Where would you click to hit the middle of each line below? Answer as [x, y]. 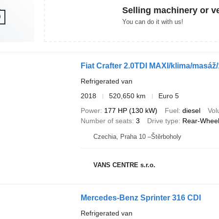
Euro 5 [168, 96]
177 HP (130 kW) [131, 110]
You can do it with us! [153, 22]
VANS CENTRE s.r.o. [124, 165]
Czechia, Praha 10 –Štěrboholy [137, 137]
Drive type [163, 121]
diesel [191, 110]
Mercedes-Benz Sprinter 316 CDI [141, 198]
